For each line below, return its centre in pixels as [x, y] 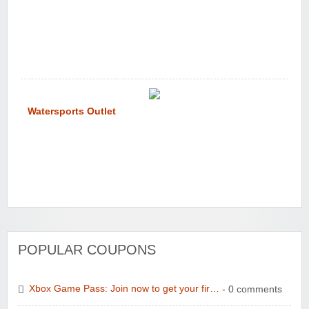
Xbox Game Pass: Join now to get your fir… [124, 289]
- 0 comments [251, 289]
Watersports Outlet [72, 111]
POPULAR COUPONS [87, 249]
